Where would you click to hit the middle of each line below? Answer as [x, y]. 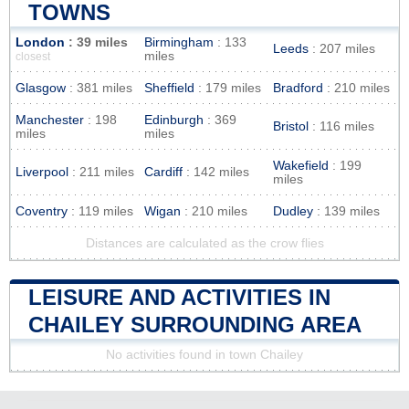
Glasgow [41, 88]
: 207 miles [342, 48]
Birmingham [179, 42]
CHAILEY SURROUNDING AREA [195, 324]
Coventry [42, 211]
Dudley [293, 211]
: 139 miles [346, 211]
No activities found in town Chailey [204, 354]
